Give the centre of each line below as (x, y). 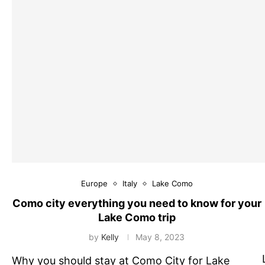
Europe (94, 184)
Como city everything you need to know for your (137, 203)
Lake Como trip (137, 218)
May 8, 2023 (160, 237)
